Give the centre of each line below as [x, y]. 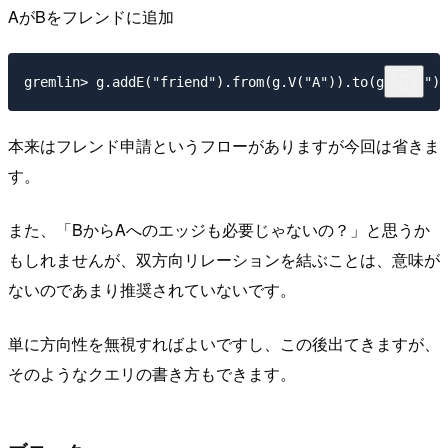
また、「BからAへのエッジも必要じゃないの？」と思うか [219, 230]
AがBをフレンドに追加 [91, 16]
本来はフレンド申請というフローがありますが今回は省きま [224, 146]
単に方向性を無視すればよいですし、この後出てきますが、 [224, 344]
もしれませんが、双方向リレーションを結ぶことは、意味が [224, 260]
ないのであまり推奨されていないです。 [152, 290]
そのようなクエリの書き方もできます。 [152, 374]
